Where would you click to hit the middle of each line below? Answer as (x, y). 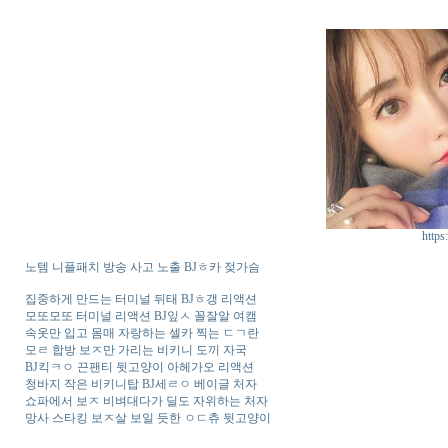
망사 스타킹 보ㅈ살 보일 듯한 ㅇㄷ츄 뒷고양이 (148, 418)
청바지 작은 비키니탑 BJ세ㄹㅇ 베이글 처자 (141, 384)
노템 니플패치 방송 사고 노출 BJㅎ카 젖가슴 (142, 267)
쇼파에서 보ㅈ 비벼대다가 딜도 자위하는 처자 (146, 401)
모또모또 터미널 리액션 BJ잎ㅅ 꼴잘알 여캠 (141, 316)
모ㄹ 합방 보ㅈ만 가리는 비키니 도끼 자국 (136, 350)
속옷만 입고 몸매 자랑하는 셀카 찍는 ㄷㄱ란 (142, 333)
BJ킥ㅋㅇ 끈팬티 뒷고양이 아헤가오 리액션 (139, 367)
